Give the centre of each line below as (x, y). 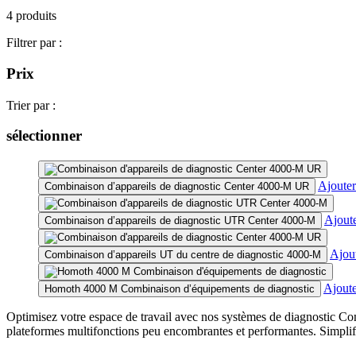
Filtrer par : (34, 42)
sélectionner (44, 136)
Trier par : (31, 105)
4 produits (31, 15)
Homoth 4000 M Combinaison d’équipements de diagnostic (180, 289)
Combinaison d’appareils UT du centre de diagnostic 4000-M (183, 255)
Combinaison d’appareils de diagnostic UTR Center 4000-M (180, 221)
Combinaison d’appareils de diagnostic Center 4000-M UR (177, 187)
